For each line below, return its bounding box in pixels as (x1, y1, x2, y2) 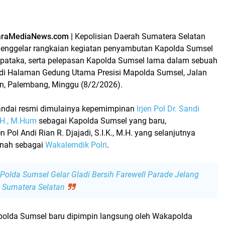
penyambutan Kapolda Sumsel (103, 43, 213, 53)
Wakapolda (152, 211, 192, 221)
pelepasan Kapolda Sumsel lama (48, 55, 165, 65)
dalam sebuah (165, 55, 217, 65)
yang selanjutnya (133, 128, 195, 138)
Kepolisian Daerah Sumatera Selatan (75, 31, 205, 41)
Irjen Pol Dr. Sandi (137, 103, 199, 114)
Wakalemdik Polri (45, 140, 107, 150)
